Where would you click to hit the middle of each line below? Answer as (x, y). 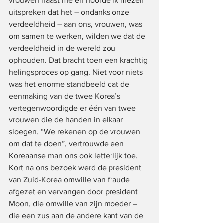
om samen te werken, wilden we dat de (78, 36)
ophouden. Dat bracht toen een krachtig (79, 60)
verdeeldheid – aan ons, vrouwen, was (77, 24)
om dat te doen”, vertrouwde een (67, 143)
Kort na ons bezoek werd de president (76, 167)
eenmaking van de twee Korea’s (66, 96)
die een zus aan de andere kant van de (77, 215)
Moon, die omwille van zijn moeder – (74, 203)
